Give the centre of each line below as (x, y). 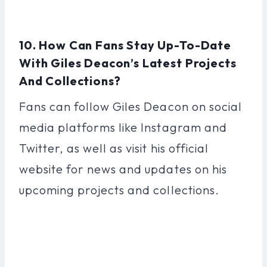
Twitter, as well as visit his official (114, 148)
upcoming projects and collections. (119, 190)
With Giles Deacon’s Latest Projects (128, 63)
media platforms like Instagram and (123, 127)
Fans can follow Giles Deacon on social (131, 106)
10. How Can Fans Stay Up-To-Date (125, 45)
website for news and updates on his (123, 169)
